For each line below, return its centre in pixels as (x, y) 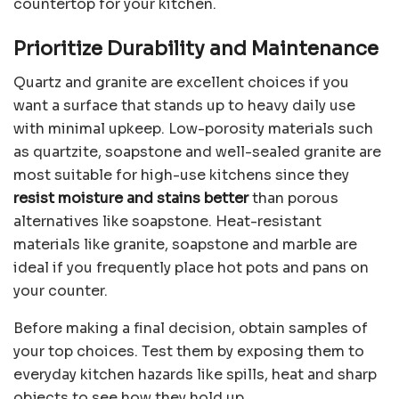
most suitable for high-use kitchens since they (181, 175)
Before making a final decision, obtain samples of (191, 329)
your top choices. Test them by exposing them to (189, 352)
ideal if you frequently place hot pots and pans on (191, 268)
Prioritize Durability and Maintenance (196, 48)
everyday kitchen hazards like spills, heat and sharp (195, 375)
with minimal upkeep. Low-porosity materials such (193, 129)
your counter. (61, 291)
